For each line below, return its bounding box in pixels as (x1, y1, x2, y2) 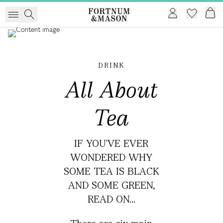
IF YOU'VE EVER (74, 137, 149, 150)
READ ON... (87, 193, 135, 206)
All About (65, 75, 158, 104)
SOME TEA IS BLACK (63, 165, 159, 178)
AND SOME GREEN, (68, 179, 155, 192)
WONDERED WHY (70, 151, 153, 164)
